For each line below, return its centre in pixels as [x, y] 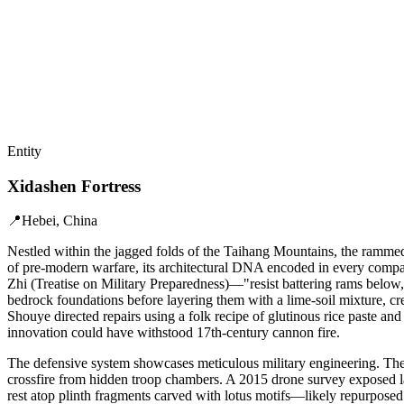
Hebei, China [60, 221]
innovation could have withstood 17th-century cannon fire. [174, 333]
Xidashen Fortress [74, 186]
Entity [24, 151]
